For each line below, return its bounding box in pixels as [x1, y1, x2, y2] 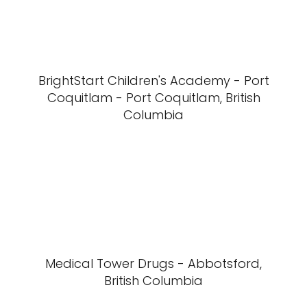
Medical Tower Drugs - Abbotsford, [45, 255, 262, 273]
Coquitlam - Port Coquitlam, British [47, 89, 260, 107]
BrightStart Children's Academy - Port [38, 72, 269, 90]
